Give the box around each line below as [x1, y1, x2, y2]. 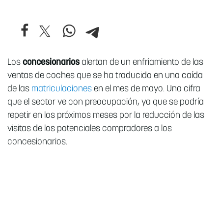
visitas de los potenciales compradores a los [7, 124, 172, 134]
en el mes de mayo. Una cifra [92, 84, 200, 94]
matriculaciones [31, 84, 92, 94]
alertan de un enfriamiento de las [80, 58, 203, 68]
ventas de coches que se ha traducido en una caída [7, 71, 203, 81]
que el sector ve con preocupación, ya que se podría [7, 98, 204, 108]
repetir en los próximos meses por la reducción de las [7, 111, 204, 121]
